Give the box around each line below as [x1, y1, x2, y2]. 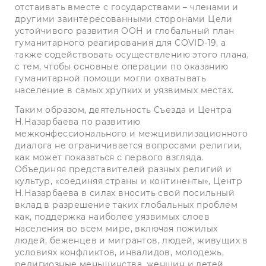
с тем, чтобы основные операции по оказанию [15, 61, 229, 72]
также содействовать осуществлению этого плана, [15, 49, 249, 60]
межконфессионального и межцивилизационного [15, 128, 248, 139]
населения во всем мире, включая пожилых [15, 223, 218, 234]
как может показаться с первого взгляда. [15, 152, 204, 163]
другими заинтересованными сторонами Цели [15, 13, 233, 24]
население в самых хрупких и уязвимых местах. [15, 84, 234, 96]
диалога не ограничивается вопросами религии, [15, 140, 242, 151]
